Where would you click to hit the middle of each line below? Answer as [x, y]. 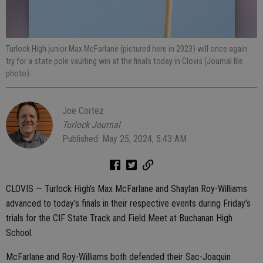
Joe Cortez [83, 111]
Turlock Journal [91, 125]
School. [19, 233]
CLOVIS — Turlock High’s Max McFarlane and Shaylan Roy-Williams [127, 189]
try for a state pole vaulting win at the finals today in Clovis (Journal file [124, 61]
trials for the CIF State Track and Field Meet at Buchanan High [119, 218]
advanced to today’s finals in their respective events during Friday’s [128, 203]
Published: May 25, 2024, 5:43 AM [124, 139]
